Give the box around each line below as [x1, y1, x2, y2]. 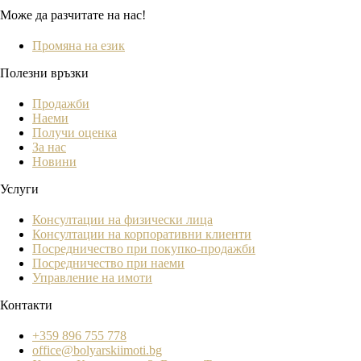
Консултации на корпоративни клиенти [32, 226, 251, 241]
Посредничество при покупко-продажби [32, 241, 255, 255]
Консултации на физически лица [32, 212, 213, 226]
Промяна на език [32, 38, 125, 52]
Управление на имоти [32, 270, 152, 284]
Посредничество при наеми [32, 255, 185, 270]
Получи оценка [32, 125, 117, 139]
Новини [32, 154, 77, 168]
